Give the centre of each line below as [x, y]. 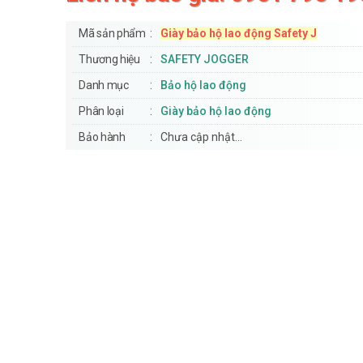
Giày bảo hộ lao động [216, 111]
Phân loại [101, 111]
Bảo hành [102, 137]
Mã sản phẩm [112, 34]
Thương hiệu [109, 60]
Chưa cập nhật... [202, 137]
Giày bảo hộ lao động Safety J [239, 34]
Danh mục [104, 85]
